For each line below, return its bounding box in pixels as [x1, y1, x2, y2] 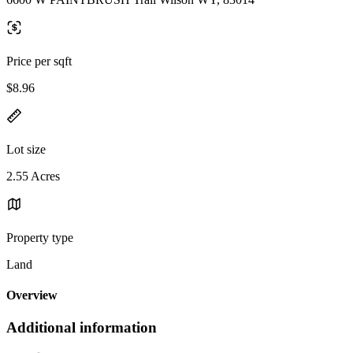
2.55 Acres [6, 169, 60, 183]
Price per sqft [6, 54, 72, 68]
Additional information [6, 319, 157, 336]
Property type [6, 230, 73, 244]
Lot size [6, 142, 46, 156]
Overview [6, 288, 58, 303]
